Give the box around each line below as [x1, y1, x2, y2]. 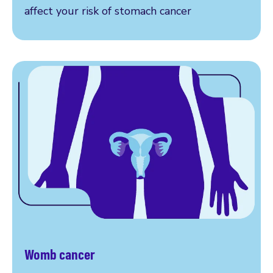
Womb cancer [24, 245, 95, 264]
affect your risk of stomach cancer [24, 4, 191, 19]
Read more [24, 257, 81, 272]
